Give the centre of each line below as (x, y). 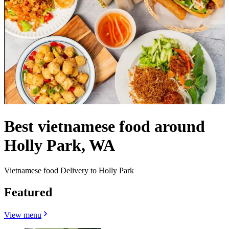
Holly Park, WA (60, 145)
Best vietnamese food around (105, 127)
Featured (28, 192)
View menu (23, 215)
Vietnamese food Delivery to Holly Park (69, 170)
